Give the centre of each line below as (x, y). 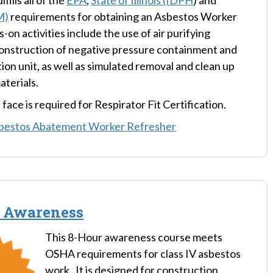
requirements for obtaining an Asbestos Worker (123, 16)
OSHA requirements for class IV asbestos (143, 253)
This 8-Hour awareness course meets (134, 237)
